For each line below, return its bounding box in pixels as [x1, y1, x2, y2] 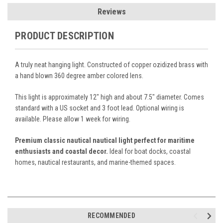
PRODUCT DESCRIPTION [15, 29, 114, 42]
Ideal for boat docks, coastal [108, 147, 191, 155]
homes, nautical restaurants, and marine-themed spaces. [15, 158, 176, 166]
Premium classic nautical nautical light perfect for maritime [15, 136, 195, 144]
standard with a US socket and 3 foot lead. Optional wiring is [15, 104, 184, 112]
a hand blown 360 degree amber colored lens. [15, 71, 143, 80]
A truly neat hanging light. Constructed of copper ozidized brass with [15, 60, 208, 69]
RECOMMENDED [88, 211, 135, 220]
